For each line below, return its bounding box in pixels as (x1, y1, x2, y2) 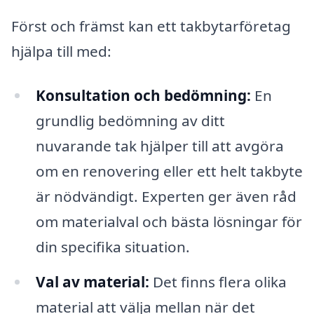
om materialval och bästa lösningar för (35, 212, 302, 232)
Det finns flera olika (149, 272, 287, 292)
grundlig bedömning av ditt (35, 111, 225, 131)
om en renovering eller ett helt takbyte (35, 161, 303, 182)
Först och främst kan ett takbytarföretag (11, 15, 291, 36)
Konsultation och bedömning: (35, 86, 251, 106)
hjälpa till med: (11, 41, 111, 61)
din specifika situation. (35, 237, 190, 257)
